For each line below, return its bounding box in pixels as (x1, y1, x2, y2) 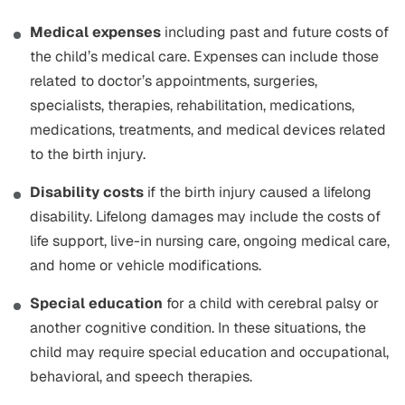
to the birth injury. (30, 145, 146, 165)
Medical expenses (30, 23, 161, 42)
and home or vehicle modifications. (30, 256, 261, 276)
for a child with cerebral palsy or (163, 294, 379, 314)
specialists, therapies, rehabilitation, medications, (30, 96, 354, 116)
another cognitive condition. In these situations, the (30, 318, 366, 338)
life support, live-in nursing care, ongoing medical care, (30, 231, 390, 251)
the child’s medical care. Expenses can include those (30, 47, 379, 67)
